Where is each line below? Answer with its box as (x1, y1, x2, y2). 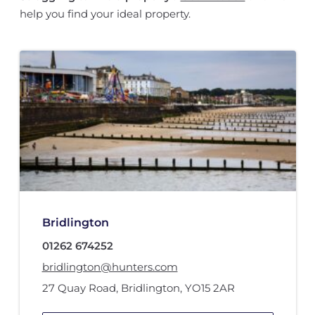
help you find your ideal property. (19, 7, 191, 21)
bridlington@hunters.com (41, 260, 178, 274)
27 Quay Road (41, 281, 116, 295)
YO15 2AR (184, 281, 235, 295)
